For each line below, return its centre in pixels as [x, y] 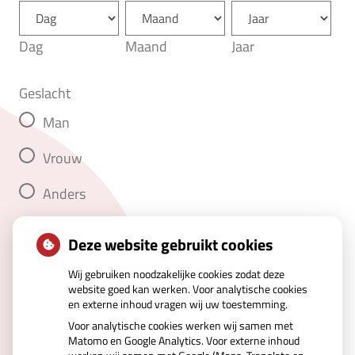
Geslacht [45, 93]
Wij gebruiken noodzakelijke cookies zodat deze [176, 274]
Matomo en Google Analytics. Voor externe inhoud [184, 340]
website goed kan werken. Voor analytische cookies [188, 289]
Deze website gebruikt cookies [170, 244]
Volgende [57, 255]
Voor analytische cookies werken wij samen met [181, 325]
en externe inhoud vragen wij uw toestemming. [178, 304]
